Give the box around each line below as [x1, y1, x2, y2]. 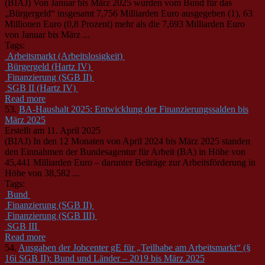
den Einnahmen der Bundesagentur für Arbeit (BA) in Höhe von [5, 146, 245, 157]
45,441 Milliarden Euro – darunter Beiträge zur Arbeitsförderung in [5, 157, 256, 167]
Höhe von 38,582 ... [5, 167, 80, 178]
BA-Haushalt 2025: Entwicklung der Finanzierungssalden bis [19, 104, 248, 114]
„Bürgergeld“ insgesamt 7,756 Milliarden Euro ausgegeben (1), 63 [5, 8, 253, 18]
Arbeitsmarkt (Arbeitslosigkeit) [7, 50, 122, 61]
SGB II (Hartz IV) [7, 82, 76, 93]
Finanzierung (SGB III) [7, 210, 95, 221]
